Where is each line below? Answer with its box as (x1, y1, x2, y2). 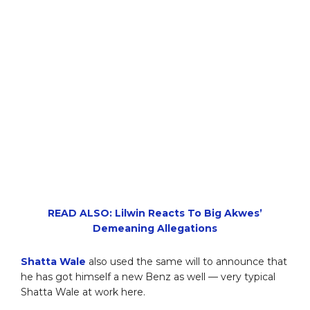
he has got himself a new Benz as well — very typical (21, 270, 275, 283)
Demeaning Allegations (93, 221, 217, 235)
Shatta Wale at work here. (21, 285, 145, 298)
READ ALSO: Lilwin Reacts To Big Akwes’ (48, 206, 262, 219)
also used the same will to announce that (86, 255, 287, 268)
